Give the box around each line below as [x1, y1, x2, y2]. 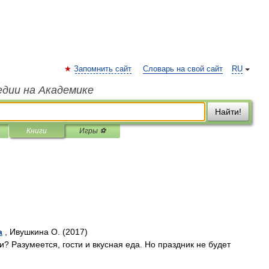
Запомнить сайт [74, 65, 131, 73]
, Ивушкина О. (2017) [2, 227, 88, 237]
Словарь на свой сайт [143, 65, 223, 73]
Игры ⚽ [79, 127, 106, 135]
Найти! [215, 107, 241, 116]
